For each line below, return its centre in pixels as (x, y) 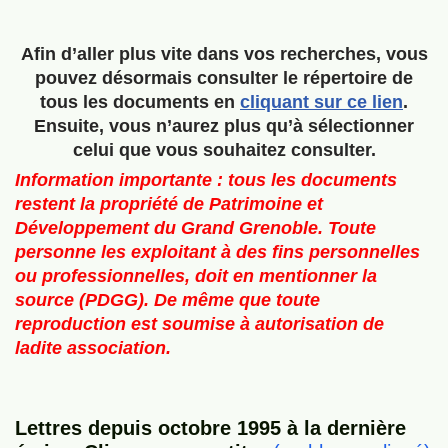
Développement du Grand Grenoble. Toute (195, 228)
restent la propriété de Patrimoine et (169, 204)
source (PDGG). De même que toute (167, 300)
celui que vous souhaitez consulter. (224, 150)
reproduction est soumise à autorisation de (199, 324)
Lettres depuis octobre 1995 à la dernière (210, 428)
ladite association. (93, 348)
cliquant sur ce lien (321, 102)
